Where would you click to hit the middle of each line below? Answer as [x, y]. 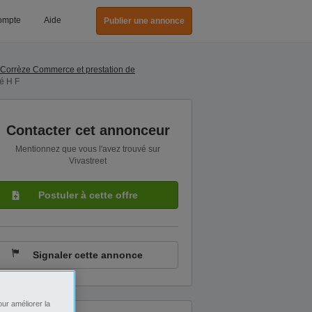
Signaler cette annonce [88, 255]
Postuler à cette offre [88, 195]
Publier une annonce [144, 21]
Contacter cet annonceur [88, 130]
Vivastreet [88, 161]
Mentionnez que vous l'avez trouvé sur [88, 149]
